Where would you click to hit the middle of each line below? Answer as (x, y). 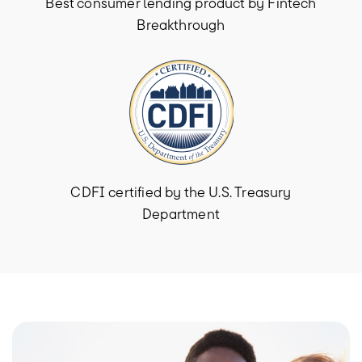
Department (181, 213)
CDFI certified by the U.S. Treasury (181, 192)
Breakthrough (181, 24)
